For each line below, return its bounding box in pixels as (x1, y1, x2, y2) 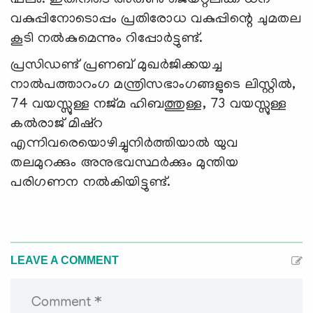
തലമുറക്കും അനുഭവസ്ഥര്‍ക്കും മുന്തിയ (10, 156, 239, 172)
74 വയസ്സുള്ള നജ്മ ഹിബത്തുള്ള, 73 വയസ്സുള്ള (10, 97, 287, 113)
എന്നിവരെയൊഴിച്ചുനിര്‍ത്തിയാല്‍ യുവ (10, 136, 239, 152)
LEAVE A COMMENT (10, 254, 119, 267)
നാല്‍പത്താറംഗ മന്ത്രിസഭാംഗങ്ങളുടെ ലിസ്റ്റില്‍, (10, 78, 297, 94)
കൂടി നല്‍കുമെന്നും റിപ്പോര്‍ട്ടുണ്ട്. (10, 31, 204, 48)
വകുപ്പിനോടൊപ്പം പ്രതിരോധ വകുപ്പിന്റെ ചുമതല (10, 12, 302, 28)
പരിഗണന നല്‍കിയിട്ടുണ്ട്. (10, 175, 171, 191)
